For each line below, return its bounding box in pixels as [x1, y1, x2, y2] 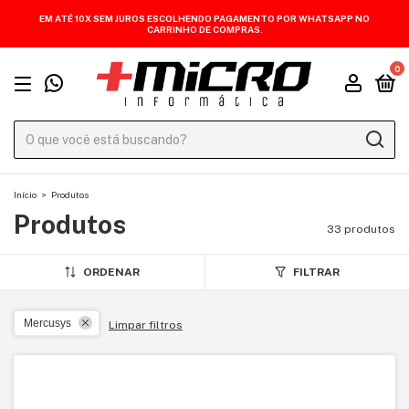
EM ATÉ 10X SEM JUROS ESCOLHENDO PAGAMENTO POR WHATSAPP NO [39, 13, 370, 24]
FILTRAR [292, 265, 340, 278]
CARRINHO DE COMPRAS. [146, 24, 263, 35]
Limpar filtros [109, 318, 183, 331]
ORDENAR [82, 265, 140, 278]
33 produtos [327, 222, 395, 236]
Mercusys [24, 316, 71, 330]
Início [14, 188, 37, 200]
